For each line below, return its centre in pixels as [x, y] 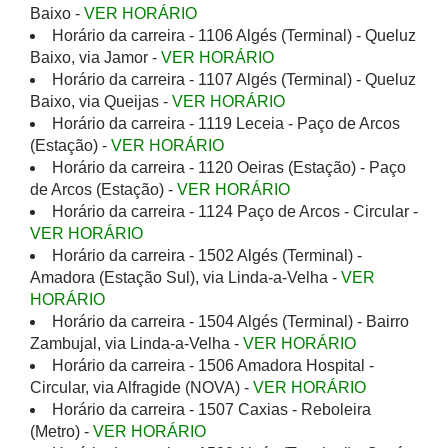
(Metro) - [61, 431]
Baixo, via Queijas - [101, 101]
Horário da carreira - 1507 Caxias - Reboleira [211, 409]
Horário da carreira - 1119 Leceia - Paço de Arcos [226, 123]
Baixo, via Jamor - [95, 57]
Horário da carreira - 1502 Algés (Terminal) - [207, 255]
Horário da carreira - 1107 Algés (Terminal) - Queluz [234, 79]
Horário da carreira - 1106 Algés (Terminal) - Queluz [234, 35]
